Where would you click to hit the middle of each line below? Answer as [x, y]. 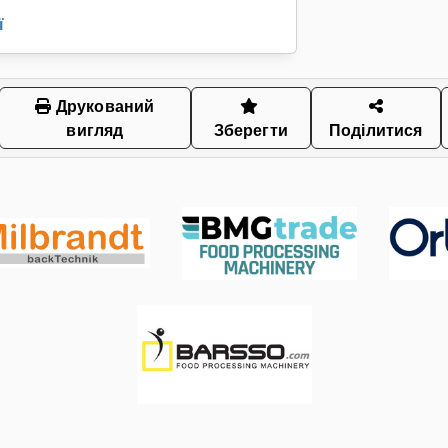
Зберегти [250, 129]
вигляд [95, 129]
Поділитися [375, 129]
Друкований [103, 105]
